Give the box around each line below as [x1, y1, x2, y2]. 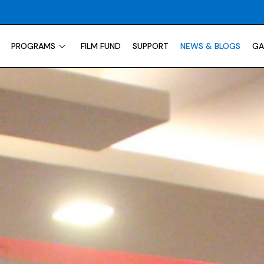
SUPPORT [132, 41, 169, 51]
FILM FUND [80, 41, 121, 51]
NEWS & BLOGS [180, 41, 240, 51]
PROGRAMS [11, 41, 55, 51]
